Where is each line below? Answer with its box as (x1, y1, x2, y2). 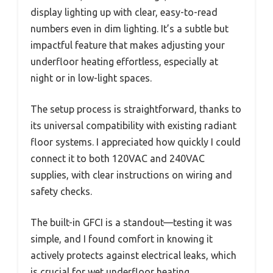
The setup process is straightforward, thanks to (30, 103, 241, 115)
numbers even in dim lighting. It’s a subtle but (30, 23, 229, 34)
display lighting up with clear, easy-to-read (30, 6, 218, 18)
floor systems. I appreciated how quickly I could (30, 136, 241, 147)
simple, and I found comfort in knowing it (30, 233, 213, 244)
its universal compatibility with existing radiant (30, 119, 236, 131)
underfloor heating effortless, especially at (30, 55, 218, 67)
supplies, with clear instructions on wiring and (30, 169, 232, 180)
